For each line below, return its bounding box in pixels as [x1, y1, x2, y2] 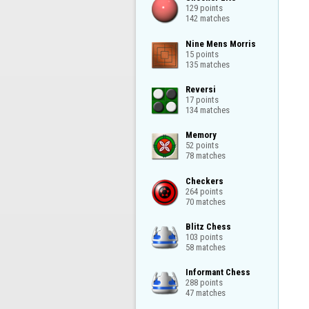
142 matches [185, 13, 230, 24]
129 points [185, 3, 223, 14]
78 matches [185, 150, 226, 161]
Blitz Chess [185, 221, 231, 232]
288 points [185, 277, 223, 288]
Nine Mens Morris [185, 38, 256, 49]
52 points [185, 140, 219, 151]
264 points [185, 186, 223, 197]
